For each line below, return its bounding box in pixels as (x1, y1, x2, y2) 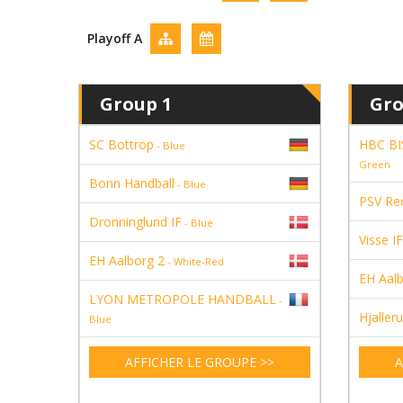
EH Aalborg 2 (89, 252, 165, 269)
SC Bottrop (89, 136, 154, 153)
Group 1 (100, 92, 172, 116)
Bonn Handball (89, 175, 175, 192)
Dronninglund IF (89, 213, 182, 230)
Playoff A (87, 29, 142, 47)
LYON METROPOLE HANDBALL (89, 291, 276, 308)
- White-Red (165, 255, 224, 268)
